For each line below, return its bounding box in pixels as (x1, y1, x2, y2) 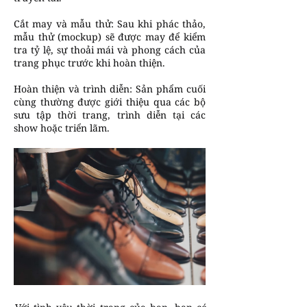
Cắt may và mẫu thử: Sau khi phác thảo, (14, 17, 206, 30)
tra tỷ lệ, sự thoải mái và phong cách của (14, 43, 206, 56)
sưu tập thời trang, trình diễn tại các (14, 108, 206, 121)
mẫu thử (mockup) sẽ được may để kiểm (14, 30, 206, 43)
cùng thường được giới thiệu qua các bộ (14, 95, 206, 108)
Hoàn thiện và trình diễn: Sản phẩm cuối (14, 82, 206, 95)
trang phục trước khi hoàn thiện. (14, 56, 165, 69)
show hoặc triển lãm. (14, 121, 110, 134)
